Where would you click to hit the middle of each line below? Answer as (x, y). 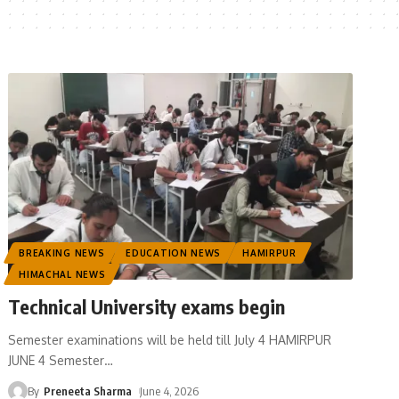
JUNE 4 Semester (57, 361)
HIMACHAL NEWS (62, 275)
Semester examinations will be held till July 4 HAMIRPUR (170, 340)
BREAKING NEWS (62, 253)
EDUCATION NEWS (174, 253)
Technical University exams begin (147, 307)
